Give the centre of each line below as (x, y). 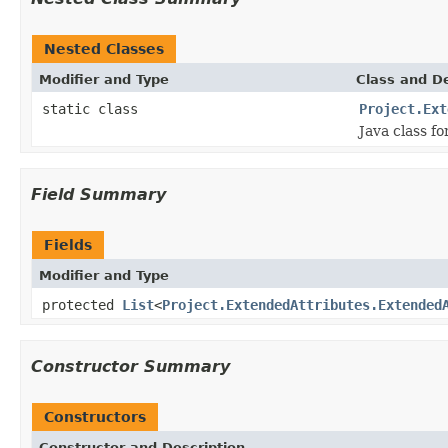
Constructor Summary (130, 366)
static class (94, 108)
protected (82, 304)
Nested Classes (104, 48)
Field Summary (98, 194)
